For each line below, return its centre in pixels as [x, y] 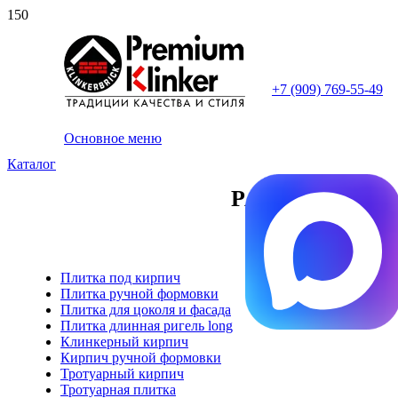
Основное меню [113, 138]
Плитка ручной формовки [139, 294]
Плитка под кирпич [120, 278]
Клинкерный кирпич [124, 342]
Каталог [32, 164]
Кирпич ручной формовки [141, 358]
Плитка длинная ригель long [147, 326]
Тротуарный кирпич [122, 374]
